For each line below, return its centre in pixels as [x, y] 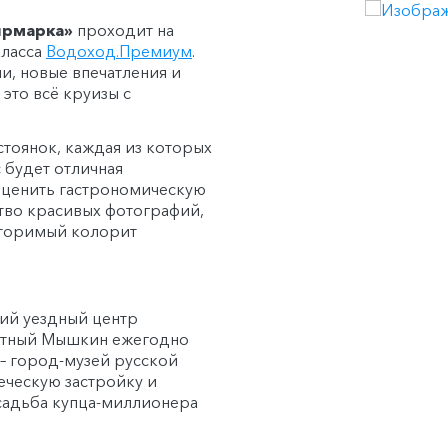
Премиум [155, 50]
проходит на [123, 29]
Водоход [81, 50]
